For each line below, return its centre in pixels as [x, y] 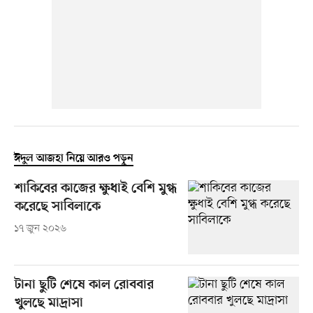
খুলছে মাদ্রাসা [49, 303]
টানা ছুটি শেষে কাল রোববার [84, 285]
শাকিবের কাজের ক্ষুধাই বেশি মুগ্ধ [95, 189]
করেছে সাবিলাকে [57, 207]
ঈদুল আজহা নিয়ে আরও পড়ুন [73, 158]
